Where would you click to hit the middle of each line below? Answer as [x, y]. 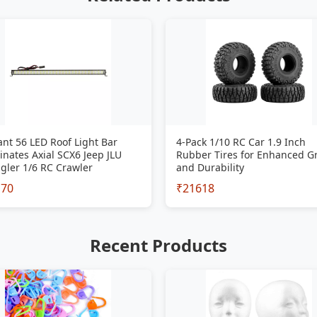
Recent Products [158, 245]
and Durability [210, 167]
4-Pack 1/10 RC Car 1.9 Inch [241, 142]
